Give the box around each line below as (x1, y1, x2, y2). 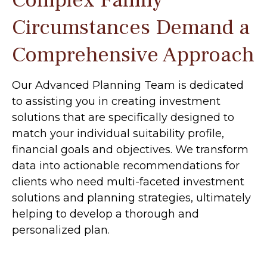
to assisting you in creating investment (12, 95, 221, 108)
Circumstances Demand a (12, 14, 250, 41)
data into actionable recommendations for (12, 159, 240, 172)
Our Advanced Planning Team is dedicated (12, 79, 244, 92)
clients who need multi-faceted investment (12, 175, 244, 188)
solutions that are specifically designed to (12, 111, 234, 124)
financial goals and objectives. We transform (12, 143, 249, 156)
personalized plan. (12, 223, 110, 237)
